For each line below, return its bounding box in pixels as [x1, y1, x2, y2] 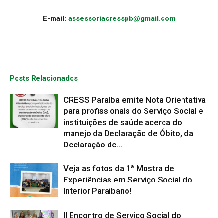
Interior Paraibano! [63, 185, 131, 196]
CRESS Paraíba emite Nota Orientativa [63, 94, 206, 105]
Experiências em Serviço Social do [63, 174, 192, 184]
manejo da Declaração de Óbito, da [63, 128, 193, 138]
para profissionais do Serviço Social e [63, 106, 203, 116]
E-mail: [42, 14, 68, 23]
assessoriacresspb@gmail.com [68, 14, 176, 23]
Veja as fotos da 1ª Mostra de [63, 163, 174, 173]
